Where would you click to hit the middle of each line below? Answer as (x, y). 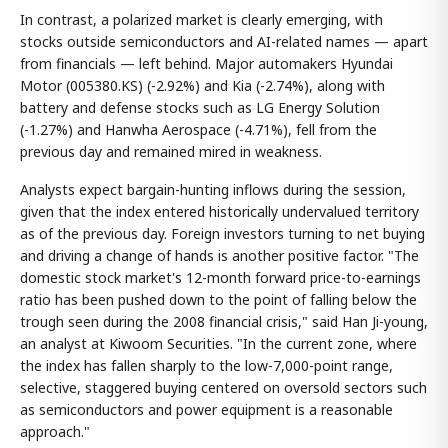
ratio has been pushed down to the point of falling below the (218, 299)
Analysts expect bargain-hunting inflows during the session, (213, 189)
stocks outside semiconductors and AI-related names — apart (224, 41)
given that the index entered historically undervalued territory (219, 211)
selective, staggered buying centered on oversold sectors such (223, 387)
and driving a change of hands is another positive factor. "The (219, 255)
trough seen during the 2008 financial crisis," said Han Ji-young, (224, 321)
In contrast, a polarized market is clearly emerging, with (201, 19)
